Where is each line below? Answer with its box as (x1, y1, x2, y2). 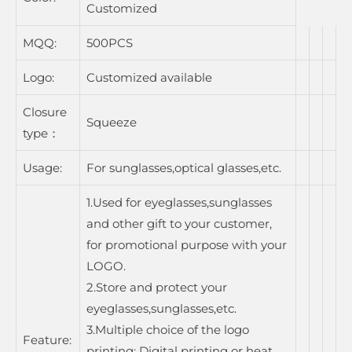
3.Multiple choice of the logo (86, 321, 249, 337)
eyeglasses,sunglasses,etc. (86, 300, 236, 316)
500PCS (86, 35, 133, 50)
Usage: (23, 159, 62, 175)
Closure (23, 104, 67, 119)
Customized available (86, 69, 212, 85)
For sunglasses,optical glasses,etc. (86, 159, 281, 175)
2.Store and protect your (86, 279, 227, 295)
